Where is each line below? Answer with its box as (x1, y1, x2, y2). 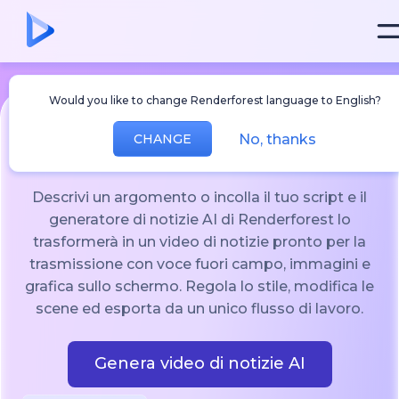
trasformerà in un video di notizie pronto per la (33, 233, 366, 250)
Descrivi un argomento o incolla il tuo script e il (32, 189, 367, 206)
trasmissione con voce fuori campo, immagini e (28, 256, 370, 273)
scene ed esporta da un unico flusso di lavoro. (36, 300, 363, 317)
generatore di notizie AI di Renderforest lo (48, 211, 351, 228)
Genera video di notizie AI (94, 354, 305, 373)
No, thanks (239, 130, 316, 148)
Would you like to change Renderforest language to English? (48, 94, 381, 107)
